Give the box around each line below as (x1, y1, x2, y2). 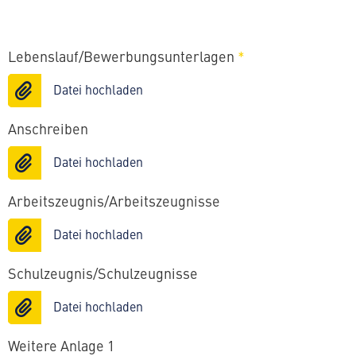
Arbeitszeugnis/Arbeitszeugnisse (8, 195, 220, 210)
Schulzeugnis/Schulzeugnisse (8, 267, 198, 282)
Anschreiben (8, 122, 88, 137)
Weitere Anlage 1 (8, 339, 114, 354)
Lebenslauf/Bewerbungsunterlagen (8, 50, 238, 65)
